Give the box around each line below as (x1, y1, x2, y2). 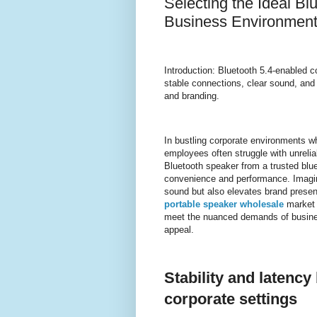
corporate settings (164, 290, 297, 309)
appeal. (164, 224, 194, 235)
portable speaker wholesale (164, 198, 284, 209)
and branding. (164, 91, 219, 102)
